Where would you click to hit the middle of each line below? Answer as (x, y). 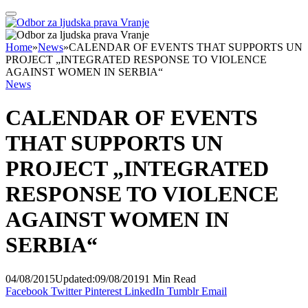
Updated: (75, 278)
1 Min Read (170, 278)
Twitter (66, 291)
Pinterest (103, 291)
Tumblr (183, 291)
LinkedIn (144, 291)
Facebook (27, 291)
